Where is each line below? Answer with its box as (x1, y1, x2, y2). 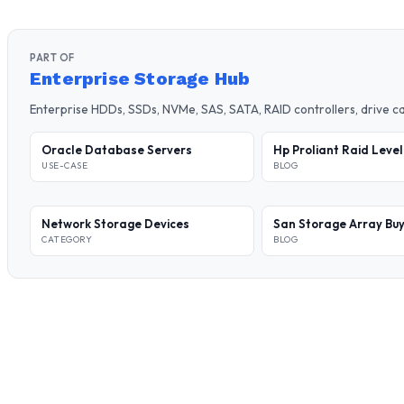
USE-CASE (41, 160, 87, 171)
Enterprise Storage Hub (30, 68, 251, 89)
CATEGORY (41, 234, 92, 245)
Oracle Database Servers (41, 142, 192, 157)
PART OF (30, 51, 75, 64)
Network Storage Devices (41, 216, 189, 231)
